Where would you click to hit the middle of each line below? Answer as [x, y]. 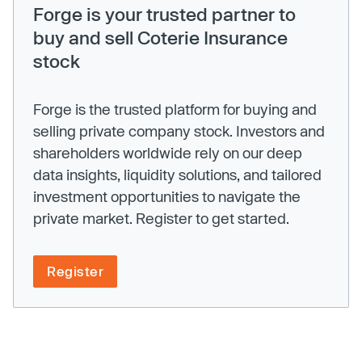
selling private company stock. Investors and [179, 130]
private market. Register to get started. [161, 218]
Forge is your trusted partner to [164, 13]
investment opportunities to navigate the [167, 196]
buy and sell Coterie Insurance [160, 37]
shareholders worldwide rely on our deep [168, 152]
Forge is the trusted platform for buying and [175, 109]
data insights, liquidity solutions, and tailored [177, 174]
